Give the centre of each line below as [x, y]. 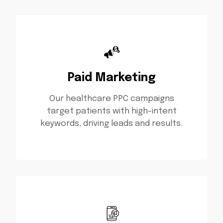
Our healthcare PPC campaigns [111, 99]
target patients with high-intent [111, 111]
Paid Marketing [111, 78]
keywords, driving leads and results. [111, 123]
